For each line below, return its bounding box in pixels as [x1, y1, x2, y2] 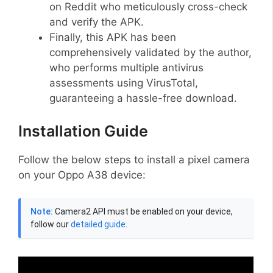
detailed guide [71, 219, 126, 230]
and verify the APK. [49, 16, 144, 29]
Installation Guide [18, 121, 148, 140]
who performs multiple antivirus [49, 62, 204, 74]
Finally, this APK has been [49, 31, 176, 44]
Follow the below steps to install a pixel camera [18, 153, 250, 166]
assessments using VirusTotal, [49, 77, 198, 90]
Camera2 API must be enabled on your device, [53, 207, 233, 217]
